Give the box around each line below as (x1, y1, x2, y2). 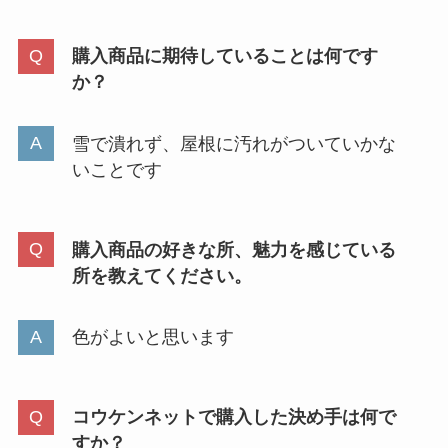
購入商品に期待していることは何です (71, 46, 378, 67)
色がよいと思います (71, 327, 234, 348)
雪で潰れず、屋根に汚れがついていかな (71, 133, 396, 154)
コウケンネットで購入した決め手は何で (71, 407, 396, 428)
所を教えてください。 (71, 265, 252, 286)
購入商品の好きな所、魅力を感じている (71, 239, 396, 260)
